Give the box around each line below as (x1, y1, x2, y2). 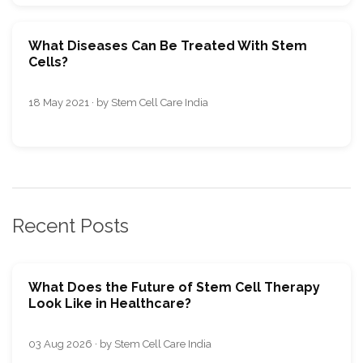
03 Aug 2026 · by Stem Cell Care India (28, 338, 211, 351)
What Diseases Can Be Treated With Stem (28, 37, 307, 53)
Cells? (28, 53, 68, 70)
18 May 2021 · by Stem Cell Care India (28, 96, 208, 109)
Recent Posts (12, 213, 129, 237)
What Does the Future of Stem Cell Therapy (28, 280, 320, 296)
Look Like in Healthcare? (28, 296, 191, 312)
